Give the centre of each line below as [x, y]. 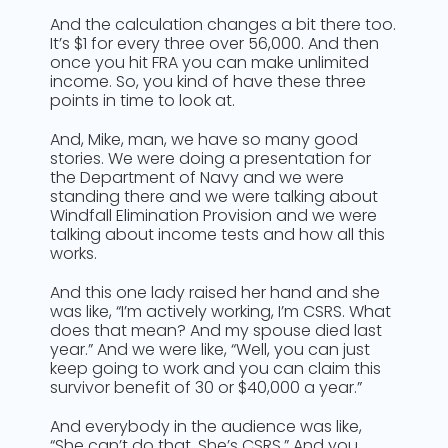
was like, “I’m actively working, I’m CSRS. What [220, 311]
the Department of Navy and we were [197, 177]
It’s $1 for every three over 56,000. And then [214, 43]
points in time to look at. [142, 100]
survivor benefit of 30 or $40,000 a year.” [206, 387]
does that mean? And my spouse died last [216, 330]
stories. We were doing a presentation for [210, 158]
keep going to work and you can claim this [215, 368]
